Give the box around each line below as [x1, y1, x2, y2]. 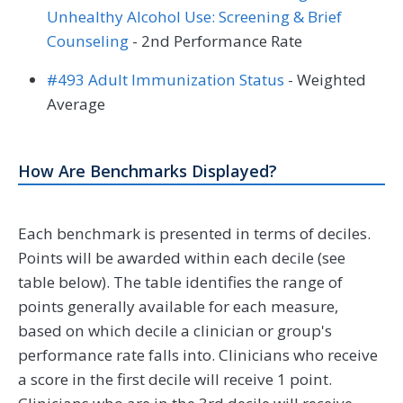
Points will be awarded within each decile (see [18, 247, 345, 269]
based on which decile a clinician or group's [18, 320, 332, 342]
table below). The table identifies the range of [18, 272, 343, 293]
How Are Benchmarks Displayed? [18, 160, 277, 183]
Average [47, 94, 105, 115]
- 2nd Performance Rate [129, 31, 302, 52]
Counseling [47, 31, 129, 52]
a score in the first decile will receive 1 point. [18, 369, 332, 390]
